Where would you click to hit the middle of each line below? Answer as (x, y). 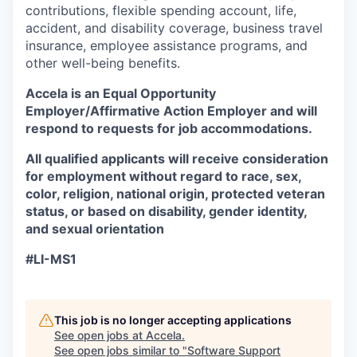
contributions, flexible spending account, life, (161, 10)
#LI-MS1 (51, 259)
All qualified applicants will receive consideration (177, 159)
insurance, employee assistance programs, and (167, 45)
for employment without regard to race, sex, (163, 176)
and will (294, 111)
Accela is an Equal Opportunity (121, 93)
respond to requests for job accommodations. (169, 128)
